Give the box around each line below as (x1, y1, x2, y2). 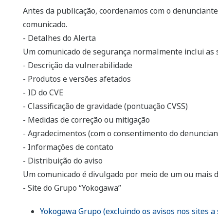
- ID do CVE (23, 87, 63, 98)
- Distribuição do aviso (23, 155, 103, 166)
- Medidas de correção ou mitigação (23, 114, 150, 126)
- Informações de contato (23, 142, 113, 153)
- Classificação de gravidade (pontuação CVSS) (23, 101, 188, 112)
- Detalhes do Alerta (23, 33, 96, 44)
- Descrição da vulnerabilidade (23, 60, 132, 71)
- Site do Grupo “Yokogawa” (23, 182, 121, 194)
